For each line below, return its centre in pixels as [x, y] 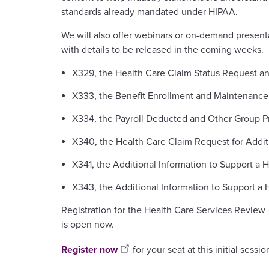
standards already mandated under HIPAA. [150, 12]
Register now [89, 249]
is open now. [88, 224]
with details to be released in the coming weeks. [162, 50]
